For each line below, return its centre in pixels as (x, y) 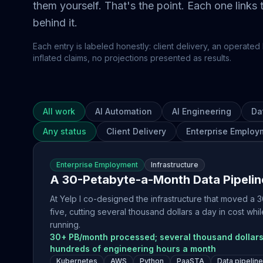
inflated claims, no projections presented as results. (132, 58)
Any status (65, 131)
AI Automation (124, 111)
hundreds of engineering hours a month (133, 249)
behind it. (55, 23)
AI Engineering (202, 111)
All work (59, 111)
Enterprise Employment (97, 165)
